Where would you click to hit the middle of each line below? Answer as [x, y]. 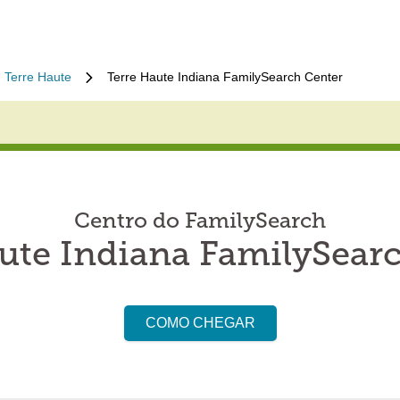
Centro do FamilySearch [200, 222]
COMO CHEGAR [200, 323]
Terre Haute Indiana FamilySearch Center [225, 77]
